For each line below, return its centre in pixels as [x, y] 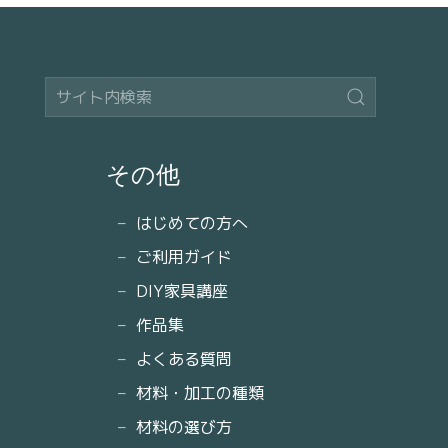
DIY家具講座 [182, 291]
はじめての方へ [192, 223]
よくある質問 [184, 359]
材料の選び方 [184, 427]
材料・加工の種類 [200, 393]
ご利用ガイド [184, 257]
